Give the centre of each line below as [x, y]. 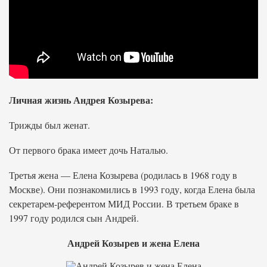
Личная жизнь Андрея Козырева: [81, 100]
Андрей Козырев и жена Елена [133, 243]
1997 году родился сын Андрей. [74, 218]
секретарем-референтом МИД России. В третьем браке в [124, 204]
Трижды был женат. [49, 125]
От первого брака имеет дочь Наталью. [89, 150]
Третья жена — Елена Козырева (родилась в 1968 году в [123, 175]
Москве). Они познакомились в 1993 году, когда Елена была [132, 189]
